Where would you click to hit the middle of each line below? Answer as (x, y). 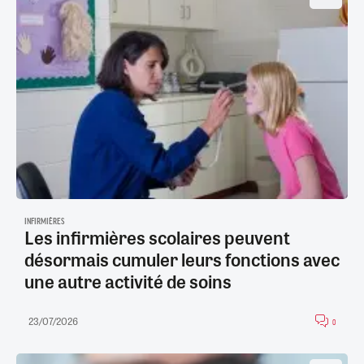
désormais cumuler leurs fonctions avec (182, 260)
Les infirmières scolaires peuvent (157, 238)
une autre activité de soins (128, 282)
